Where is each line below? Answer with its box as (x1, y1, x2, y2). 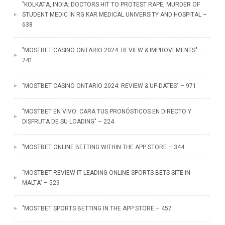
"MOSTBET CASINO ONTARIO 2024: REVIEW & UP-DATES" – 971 (22, 82, 196, 89)
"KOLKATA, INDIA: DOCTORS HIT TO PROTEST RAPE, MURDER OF (22, 1, 200, 8)
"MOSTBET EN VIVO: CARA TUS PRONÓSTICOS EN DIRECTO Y (22, 108, 191, 115)
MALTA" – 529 (22, 179, 60, 186)
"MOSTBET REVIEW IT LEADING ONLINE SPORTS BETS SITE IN (22, 169, 190, 176)
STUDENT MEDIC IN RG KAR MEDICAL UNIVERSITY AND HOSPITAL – (22, 11, 207, 18)
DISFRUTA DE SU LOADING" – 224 (22, 118, 114, 125)
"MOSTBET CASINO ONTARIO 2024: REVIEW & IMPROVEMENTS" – (22, 47, 203, 54)
